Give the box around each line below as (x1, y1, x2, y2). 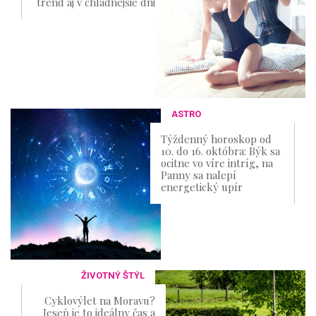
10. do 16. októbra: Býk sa (161, 144, 281, 159)
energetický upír (161, 180, 243, 195)
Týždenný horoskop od (161, 132, 272, 147)
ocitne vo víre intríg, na (161, 156, 274, 171)
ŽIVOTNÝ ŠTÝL (80, 269, 145, 281)
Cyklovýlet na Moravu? (44, 293, 155, 308)
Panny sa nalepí (161, 168, 237, 183)
